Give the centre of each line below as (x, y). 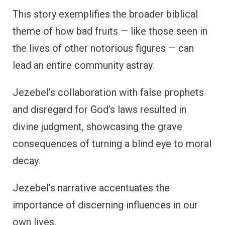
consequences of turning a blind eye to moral (112, 144)
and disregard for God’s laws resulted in (99, 110)
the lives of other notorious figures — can (103, 48)
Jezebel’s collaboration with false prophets (108, 93)
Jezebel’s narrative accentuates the (91, 188)
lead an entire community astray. (83, 66)
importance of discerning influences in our (105, 205)
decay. (26, 161)
